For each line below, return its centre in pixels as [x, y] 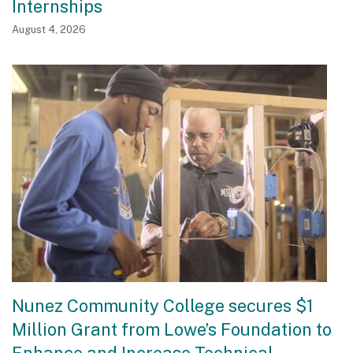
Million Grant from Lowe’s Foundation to [172, 329]
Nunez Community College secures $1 [163, 305]
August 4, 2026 [49, 29]
